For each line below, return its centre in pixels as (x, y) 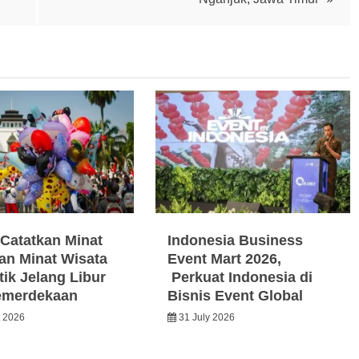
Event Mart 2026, (225, 258)
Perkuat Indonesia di (240, 277)
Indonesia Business (236, 240)
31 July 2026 (207, 317)
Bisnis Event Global (236, 295)
